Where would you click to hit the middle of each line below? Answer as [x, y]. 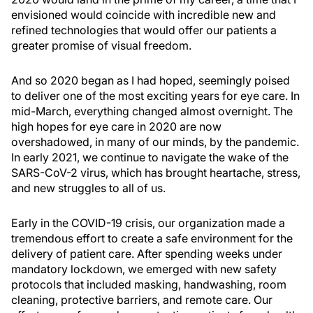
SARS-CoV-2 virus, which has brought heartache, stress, [156, 173]
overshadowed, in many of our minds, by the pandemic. [155, 142]
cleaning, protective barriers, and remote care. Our [142, 300]
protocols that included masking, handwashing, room [149, 284]
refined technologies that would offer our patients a [144, 30]
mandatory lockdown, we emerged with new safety [144, 269]
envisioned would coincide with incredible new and [144, 15]
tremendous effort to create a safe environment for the [152, 238]
